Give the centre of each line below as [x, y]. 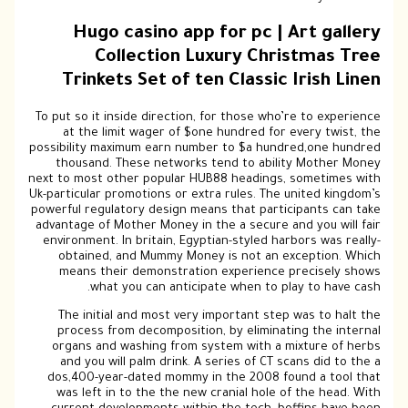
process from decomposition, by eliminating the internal [219, 333]
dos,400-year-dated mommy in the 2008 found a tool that [214, 379]
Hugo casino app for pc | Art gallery [226, 35]
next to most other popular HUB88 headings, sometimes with [204, 180]
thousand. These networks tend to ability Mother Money [218, 164]
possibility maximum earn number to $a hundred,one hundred [204, 149]
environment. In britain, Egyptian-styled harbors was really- [211, 242]
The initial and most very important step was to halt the [219, 317]
